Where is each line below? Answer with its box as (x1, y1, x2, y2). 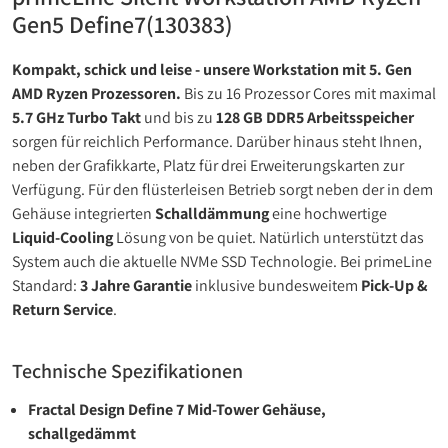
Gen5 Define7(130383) (12, 8, 233, 40)
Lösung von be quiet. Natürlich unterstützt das (113, 227, 424, 248)
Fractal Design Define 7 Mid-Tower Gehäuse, (28, 399, 326, 420)
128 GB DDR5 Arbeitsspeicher (216, 107, 414, 128)
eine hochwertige (269, 203, 387, 224)
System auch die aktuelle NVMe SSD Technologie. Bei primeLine (12, 251, 432, 272)
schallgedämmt (28, 423, 136, 444)
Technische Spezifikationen (12, 358, 243, 384)
